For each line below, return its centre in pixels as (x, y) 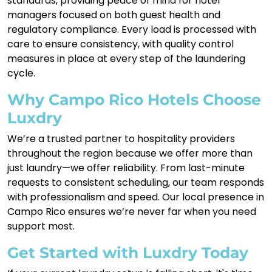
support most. (41, 226)
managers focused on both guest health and (114, 15)
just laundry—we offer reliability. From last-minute (126, 168)
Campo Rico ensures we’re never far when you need (132, 211)
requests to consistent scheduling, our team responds (136, 182)
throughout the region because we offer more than (130, 153)
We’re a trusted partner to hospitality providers (121, 138)
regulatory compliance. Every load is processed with (132, 29)
